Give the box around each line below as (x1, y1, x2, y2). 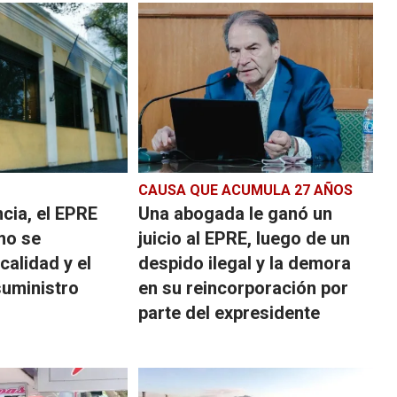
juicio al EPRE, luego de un (137, 227, 350, 249)
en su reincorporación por (137, 276, 348, 299)
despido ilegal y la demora (137, 252, 351, 274)
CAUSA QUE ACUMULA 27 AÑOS (137, 181, 353, 198)
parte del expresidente (137, 301, 320, 323)
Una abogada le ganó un (137, 202, 332, 224)
